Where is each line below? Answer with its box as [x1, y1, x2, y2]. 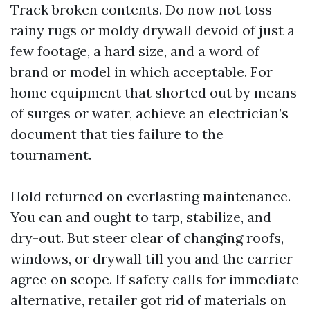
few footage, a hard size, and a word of [10, 42, 259, 60]
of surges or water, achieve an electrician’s [10, 104, 289, 122]
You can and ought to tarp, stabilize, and [10, 208, 271, 226]
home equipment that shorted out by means [10, 84, 297, 101]
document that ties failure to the [10, 125, 224, 143]
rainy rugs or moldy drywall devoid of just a [10, 21, 295, 39]
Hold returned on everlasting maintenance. [10, 188, 291, 205]
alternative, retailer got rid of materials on [10, 291, 286, 309]
